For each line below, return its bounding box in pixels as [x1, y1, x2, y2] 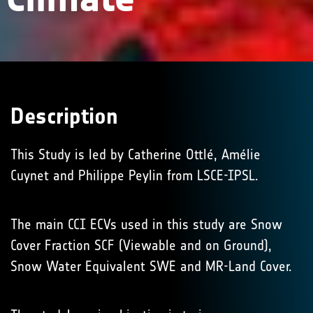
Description [10, 103, 118, 130]
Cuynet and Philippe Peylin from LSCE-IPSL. [10, 167, 259, 184]
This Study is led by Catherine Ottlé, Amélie [10, 146, 261, 163]
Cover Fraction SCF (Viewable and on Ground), [10, 237, 272, 254]
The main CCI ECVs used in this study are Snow [10, 216, 282, 233]
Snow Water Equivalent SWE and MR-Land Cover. [10, 258, 292, 275]
